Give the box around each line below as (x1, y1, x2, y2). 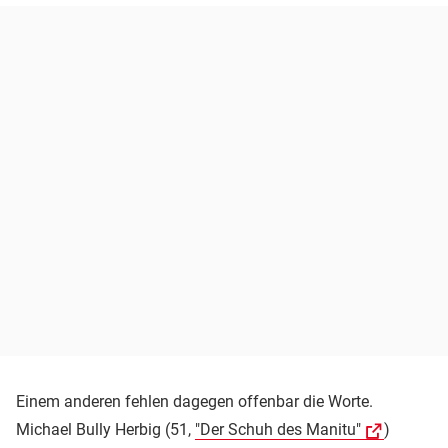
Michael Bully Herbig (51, (16, 419, 195, 439)
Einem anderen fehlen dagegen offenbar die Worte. (16, 391, 373, 411)
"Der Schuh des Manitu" (195, 419, 361, 439)
